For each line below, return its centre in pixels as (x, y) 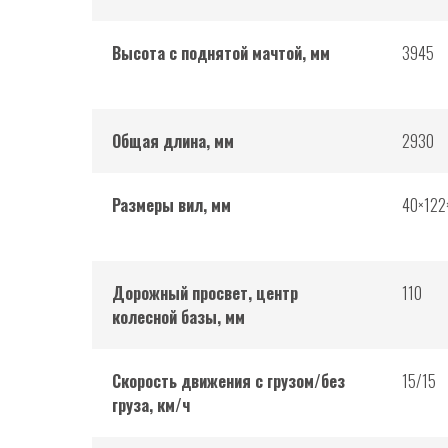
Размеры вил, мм (171, 205)
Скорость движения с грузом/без (228, 381)
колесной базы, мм (178, 317)
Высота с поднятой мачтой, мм (221, 53)
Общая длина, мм (173, 141)
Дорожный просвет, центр (205, 293)
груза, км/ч (151, 405)
